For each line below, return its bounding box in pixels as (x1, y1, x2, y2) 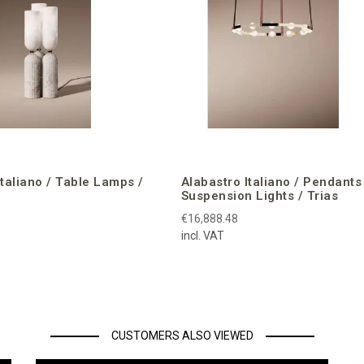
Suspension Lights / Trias (180, 188, 339, 203)
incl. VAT (180, 228, 224, 242)
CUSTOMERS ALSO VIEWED (110, 328, 253, 342)
